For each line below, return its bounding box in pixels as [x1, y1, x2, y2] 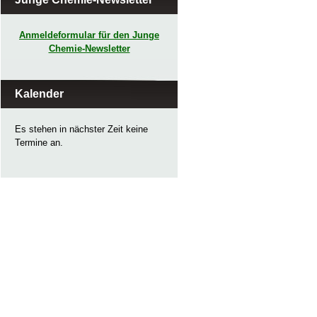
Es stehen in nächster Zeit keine [15, 124, 148, 134]
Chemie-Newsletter [48, 43, 130, 54]
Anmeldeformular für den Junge [19, 30, 159, 40]
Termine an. [15, 137, 63, 148]
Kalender [15, 88, 64, 100]
